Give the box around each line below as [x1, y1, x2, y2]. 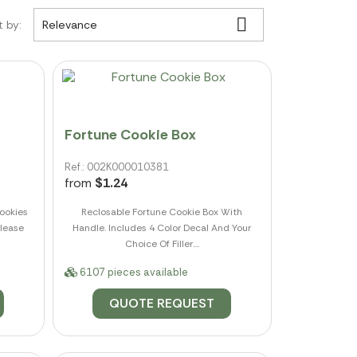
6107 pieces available [76, 265, 188, 280]
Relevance [41, 18, 97, 32]
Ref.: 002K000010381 [64, 160, 169, 175]
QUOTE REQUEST [109, 295, 215, 312]
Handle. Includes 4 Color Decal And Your [73, 222, 252, 235]
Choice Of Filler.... [124, 237, 199, 251]
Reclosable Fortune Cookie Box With [81, 206, 243, 219]
